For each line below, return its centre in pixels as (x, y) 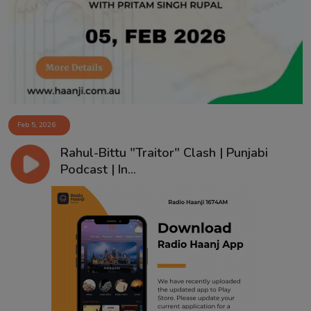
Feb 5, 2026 (36, 125)
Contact (29, 19)
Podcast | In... (98, 170)
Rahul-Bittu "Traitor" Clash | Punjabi (164, 153)
